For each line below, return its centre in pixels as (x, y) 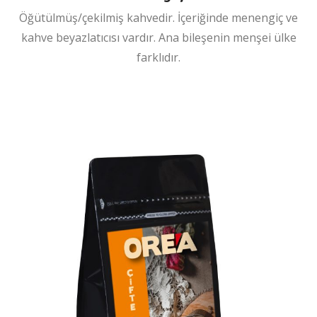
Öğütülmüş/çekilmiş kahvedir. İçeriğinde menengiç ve (158, 17)
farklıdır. (158, 57)
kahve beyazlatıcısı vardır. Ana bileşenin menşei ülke (158, 37)
